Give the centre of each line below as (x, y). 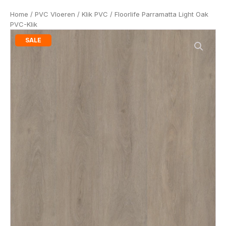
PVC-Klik (24, 24)
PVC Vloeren (55, 14)
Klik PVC (95, 14)
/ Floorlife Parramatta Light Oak (158, 14)
